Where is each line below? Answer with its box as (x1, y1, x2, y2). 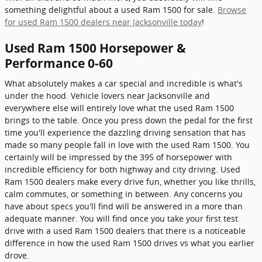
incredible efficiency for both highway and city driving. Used (5, 163, 240, 175)
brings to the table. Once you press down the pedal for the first (5, 114, 253, 126)
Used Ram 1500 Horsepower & (5, 40, 186, 56)
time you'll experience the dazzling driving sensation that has (5, 126, 246, 138)
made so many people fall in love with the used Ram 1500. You (5, 139, 250, 150)
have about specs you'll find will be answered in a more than (5, 200, 243, 212)
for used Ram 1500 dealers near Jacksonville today (5, 16, 202, 27)
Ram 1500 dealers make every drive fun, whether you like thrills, (5, 175, 256, 187)
